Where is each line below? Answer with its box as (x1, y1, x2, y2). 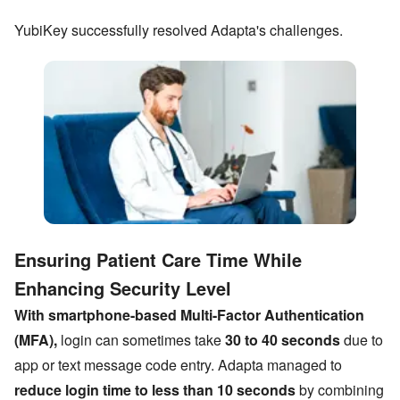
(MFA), (14, 329, 57, 351)
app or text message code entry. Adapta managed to (14, 354, 342, 376)
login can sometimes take (61, 329, 225, 351)
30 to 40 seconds (225, 329, 340, 351)
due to (340, 329, 383, 351)
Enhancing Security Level (14, 275, 231, 302)
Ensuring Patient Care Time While (14, 246, 302, 273)
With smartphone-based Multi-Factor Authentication (14, 304, 364, 326)
